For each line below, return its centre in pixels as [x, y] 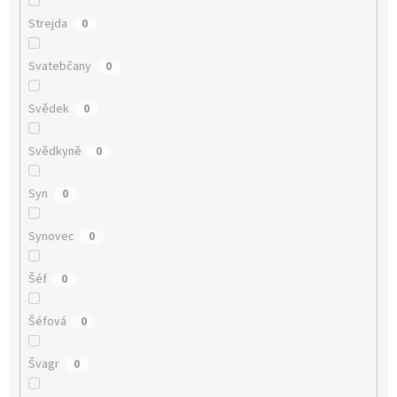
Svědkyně [54, 152]
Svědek [48, 109]
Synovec [51, 237]
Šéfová [47, 322]
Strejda [47, 24]
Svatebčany [59, 67]
